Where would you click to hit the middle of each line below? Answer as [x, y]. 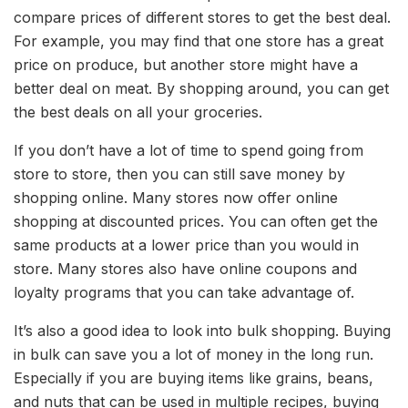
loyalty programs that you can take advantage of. [184, 292]
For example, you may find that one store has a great [199, 41]
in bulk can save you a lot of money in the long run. [194, 354]
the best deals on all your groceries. [138, 112]
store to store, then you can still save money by [179, 173]
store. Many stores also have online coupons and [185, 268]
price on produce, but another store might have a [186, 64]
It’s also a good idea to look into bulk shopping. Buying [202, 330]
